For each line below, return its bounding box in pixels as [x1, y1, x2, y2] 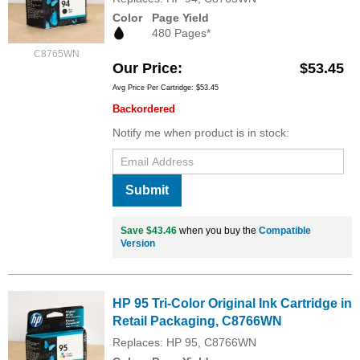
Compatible [259, 224, 311, 236]
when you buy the [177, 224, 259, 236]
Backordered [112, 102, 175, 115]
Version [121, 237, 155, 249]
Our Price [112, 59, 178, 76]
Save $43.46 [121, 224, 177, 236]
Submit [125, 182, 169, 197]
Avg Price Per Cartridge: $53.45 [112, 83, 219, 92]
